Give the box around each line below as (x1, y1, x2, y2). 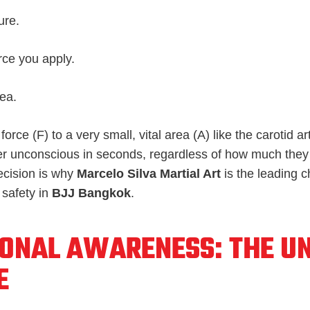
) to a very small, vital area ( (44, 127, 197, 142)
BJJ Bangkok (52, 185, 131, 200)
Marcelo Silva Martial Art (77, 166, 221, 181)
